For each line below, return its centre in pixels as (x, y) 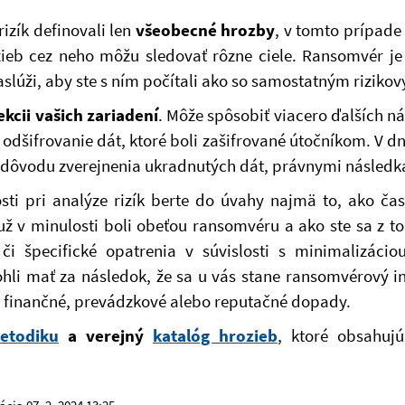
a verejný (106, 335)
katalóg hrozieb (215, 335)
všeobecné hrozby (205, 30)
